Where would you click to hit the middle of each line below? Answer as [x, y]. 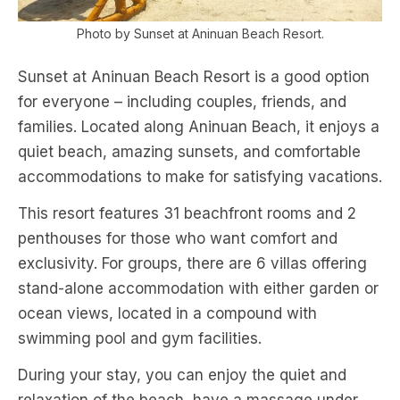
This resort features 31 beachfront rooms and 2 [187, 214]
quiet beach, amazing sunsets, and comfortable [189, 152]
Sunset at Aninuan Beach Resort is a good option [194, 77]
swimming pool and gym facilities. [140, 339]
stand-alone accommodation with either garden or [198, 289]
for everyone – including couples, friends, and [182, 102]
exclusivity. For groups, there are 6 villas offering [192, 264]
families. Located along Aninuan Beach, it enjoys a [199, 127]
